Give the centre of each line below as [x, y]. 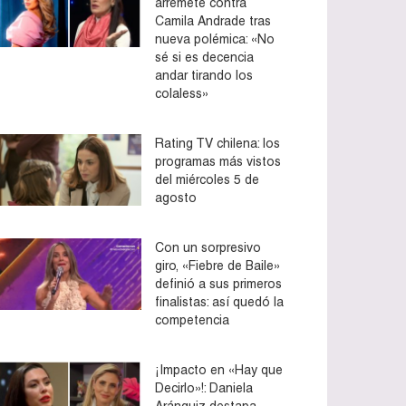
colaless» [182, 93]
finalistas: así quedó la [219, 301]
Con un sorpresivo [208, 247]
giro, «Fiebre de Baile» [217, 265]
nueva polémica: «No [215, 39]
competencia [192, 319]
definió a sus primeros [218, 283]
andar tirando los [204, 75]
